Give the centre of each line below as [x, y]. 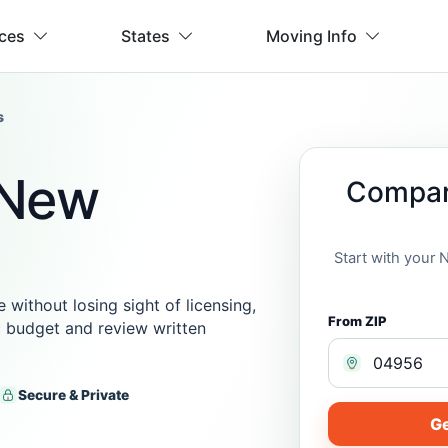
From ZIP [357, 321]
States [145, 36]
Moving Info [311, 36]
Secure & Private [73, 394]
